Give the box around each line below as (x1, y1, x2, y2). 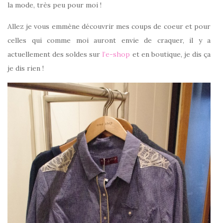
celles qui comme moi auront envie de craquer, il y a (7, 36, 211, 45)
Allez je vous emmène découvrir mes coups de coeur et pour (7, 22, 211, 31)
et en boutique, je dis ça (130, 50, 211, 59)
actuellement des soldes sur (7, 50, 101, 59)
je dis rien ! (7, 64, 44, 73)
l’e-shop (100, 50, 130, 59)
